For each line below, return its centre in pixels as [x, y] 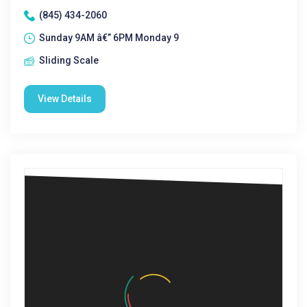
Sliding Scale [69, 60]
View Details [65, 99]
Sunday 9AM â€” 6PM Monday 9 [109, 38]
